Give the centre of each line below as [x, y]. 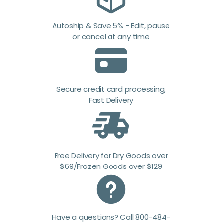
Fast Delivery [111, 100]
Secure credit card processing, [111, 89]
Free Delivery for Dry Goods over [111, 156]
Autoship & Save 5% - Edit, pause [111, 26]
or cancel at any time [111, 37]
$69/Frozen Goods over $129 [111, 166]
